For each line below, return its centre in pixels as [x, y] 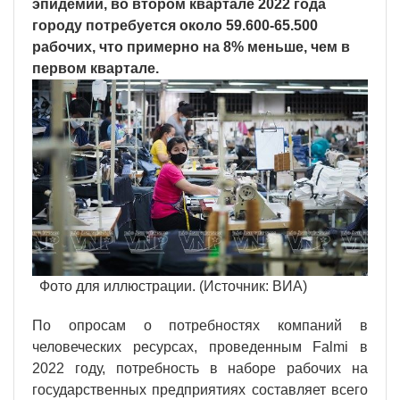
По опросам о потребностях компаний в [200, 326]
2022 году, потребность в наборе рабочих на [200, 369]
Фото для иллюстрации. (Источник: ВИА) [173, 287]
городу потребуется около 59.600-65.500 [175, 25]
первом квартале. [96, 68]
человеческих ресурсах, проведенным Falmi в [200, 347]
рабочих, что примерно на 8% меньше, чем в [191, 46]
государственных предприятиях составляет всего [200, 390]
